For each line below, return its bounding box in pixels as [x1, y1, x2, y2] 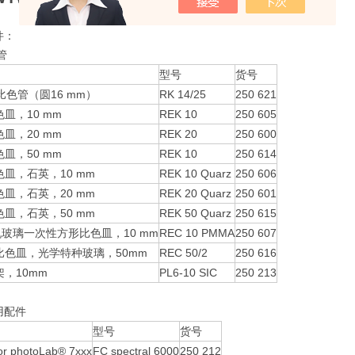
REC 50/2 [159, 246, 208, 259]
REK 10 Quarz [159, 167, 231, 180]
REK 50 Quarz [159, 207, 231, 219]
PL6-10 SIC [159, 266, 217, 279]
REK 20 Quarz [159, 187, 231, 200]
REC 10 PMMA [159, 227, 235, 239]
